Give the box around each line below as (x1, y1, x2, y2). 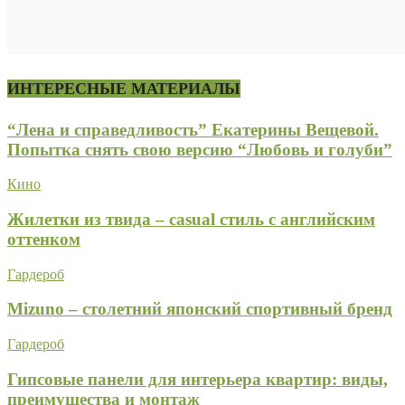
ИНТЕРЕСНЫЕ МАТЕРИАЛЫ (7, 79, 240, 98)
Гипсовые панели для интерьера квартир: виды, (7, 369, 388, 389)
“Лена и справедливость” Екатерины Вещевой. (7, 119, 379, 139)
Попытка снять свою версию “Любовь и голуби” (7, 139, 392, 159)
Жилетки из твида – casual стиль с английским (7, 210, 375, 230)
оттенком (7, 230, 80, 250)
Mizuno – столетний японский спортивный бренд (7, 299, 392, 319)
